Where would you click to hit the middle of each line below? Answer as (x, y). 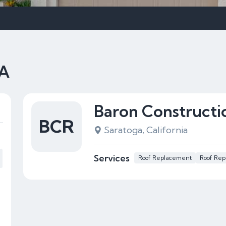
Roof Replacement (165, 158)
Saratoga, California (146, 130)
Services (112, 158)
